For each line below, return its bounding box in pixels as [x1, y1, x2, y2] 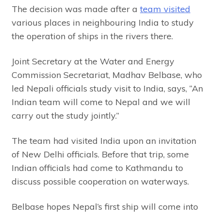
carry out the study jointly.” [12, 110, 119, 122]
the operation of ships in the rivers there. [12, 31, 173, 42]
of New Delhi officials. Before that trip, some [12, 149, 189, 160]
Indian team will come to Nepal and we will [12, 96, 190, 108]
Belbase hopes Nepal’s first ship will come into [12, 201, 198, 213]
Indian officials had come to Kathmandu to [12, 162, 183, 174]
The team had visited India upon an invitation [12, 135, 196, 147]
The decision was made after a [12, 3, 140, 15]
